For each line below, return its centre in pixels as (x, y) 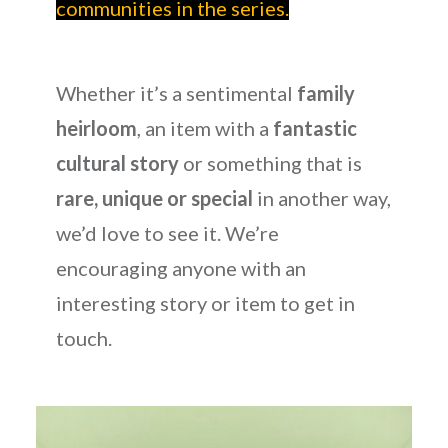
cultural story (117, 163)
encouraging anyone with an (180, 268)
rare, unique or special (154, 198)
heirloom (96, 128)
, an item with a (204, 128)
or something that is (270, 163)
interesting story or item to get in (205, 303)
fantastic (314, 128)
